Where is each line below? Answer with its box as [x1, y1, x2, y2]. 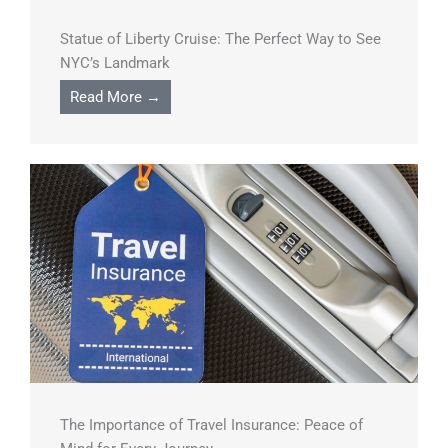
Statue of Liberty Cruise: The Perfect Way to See [60, 30, 381, 48]
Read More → [70, 88, 161, 106]
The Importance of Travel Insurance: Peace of [60, 415, 363, 434]
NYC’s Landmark [60, 54, 170, 72]
